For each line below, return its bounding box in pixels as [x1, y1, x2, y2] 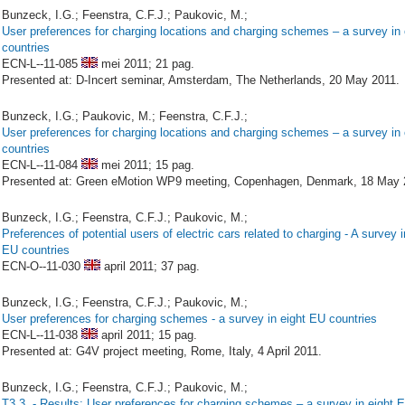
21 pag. [155, 57, 194, 71]
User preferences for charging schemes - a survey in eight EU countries [2, 312, 377, 325]
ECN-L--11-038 [2, 328, 78, 342]
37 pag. [161, 259, 200, 273]
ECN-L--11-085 [2, 57, 78, 71]
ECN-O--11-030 [2, 259, 80, 273]
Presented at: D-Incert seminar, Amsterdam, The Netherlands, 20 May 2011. [2, 73, 400, 87]
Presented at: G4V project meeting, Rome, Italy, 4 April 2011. [2, 344, 322, 358]
